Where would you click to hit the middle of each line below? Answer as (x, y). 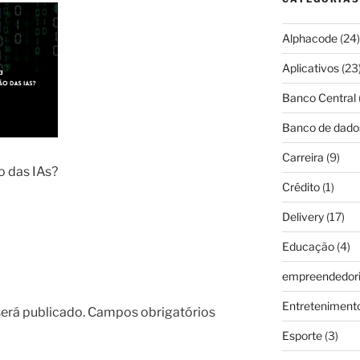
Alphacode (309, 39)
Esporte (302, 336)
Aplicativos (310, 68)
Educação (308, 247)
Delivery (303, 217)
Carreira (303, 157)
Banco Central (319, 98)
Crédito (301, 187)
